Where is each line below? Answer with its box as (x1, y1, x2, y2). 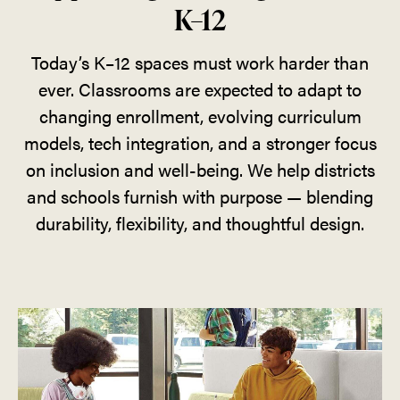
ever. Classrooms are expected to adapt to (38, 75, 362, 102)
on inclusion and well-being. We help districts (25, 155, 375, 182)
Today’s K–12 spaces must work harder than (31, 48, 369, 75)
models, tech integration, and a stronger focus (23, 129, 377, 155)
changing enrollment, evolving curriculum (38, 102, 362, 129)
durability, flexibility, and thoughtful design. (36, 209, 364, 236)
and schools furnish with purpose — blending (27, 182, 373, 209)
